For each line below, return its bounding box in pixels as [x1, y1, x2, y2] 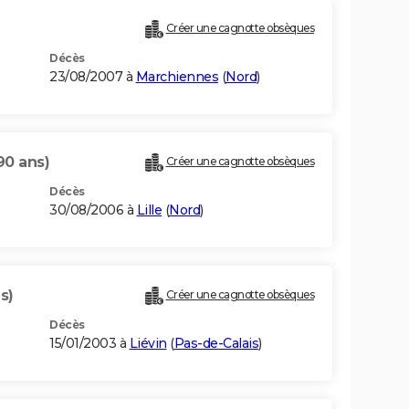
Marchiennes [135, 68, 218, 86]
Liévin [129, 335, 167, 352]
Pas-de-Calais [173, 335, 258, 352]
